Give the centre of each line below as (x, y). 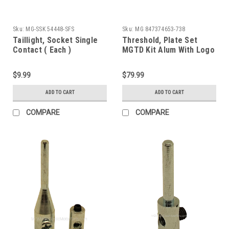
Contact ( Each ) (42, 50)
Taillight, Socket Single (55, 40)
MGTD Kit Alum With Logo (168, 50)
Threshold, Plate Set (160, 40)
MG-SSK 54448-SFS (50, 29)
